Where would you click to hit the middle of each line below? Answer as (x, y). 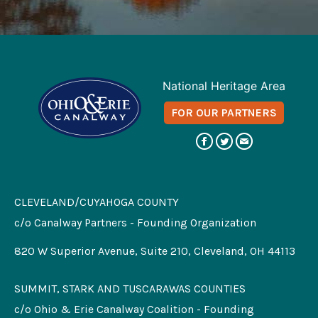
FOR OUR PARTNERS (224, 113)
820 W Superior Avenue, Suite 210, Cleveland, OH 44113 (155, 251)
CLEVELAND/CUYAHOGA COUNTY (97, 202)
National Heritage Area (224, 86)
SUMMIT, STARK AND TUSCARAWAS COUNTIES (130, 289)
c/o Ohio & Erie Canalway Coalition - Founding (134, 309)
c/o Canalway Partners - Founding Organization (135, 223)
